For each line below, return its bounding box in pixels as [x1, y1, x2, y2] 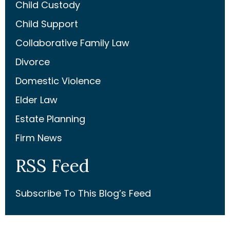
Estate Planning [15, 112, 85, 125]
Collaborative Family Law [15, 36, 129, 49]
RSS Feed [15, 154, 89, 177]
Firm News [15, 131, 62, 144]
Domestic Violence [15, 74, 101, 87]
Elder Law [15, 93, 57, 106]
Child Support [15, 17, 78, 30]
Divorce [15, 55, 50, 68]
